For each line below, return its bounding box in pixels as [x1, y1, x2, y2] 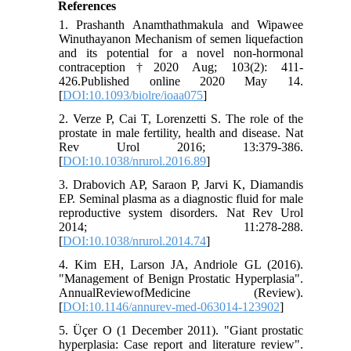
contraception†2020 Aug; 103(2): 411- [59, 60, 303, 74]
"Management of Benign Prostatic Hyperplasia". [59, 272, 303, 286]
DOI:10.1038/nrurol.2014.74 [63, 234, 207, 248]
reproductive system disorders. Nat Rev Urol [59, 206, 303, 220]
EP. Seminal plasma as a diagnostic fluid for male [59, 192, 303, 206]
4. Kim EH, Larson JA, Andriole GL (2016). [59, 258, 303, 272]
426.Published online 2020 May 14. [59, 74, 303, 89]
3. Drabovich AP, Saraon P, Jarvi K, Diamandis [59, 178, 303, 192]
